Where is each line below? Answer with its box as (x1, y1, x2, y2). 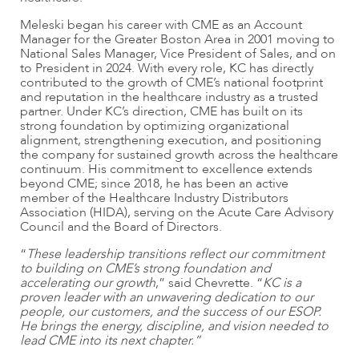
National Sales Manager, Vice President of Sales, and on (20, 44, 336, 63)
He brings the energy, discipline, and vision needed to (20, 317, 329, 335)
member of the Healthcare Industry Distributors (20, 188, 288, 207)
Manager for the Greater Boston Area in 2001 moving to (20, 30, 335, 48)
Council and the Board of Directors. (20, 217, 222, 236)
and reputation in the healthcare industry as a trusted (20, 87, 318, 106)
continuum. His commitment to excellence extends (20, 159, 313, 178)
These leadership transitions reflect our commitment (26, 244, 325, 263)
